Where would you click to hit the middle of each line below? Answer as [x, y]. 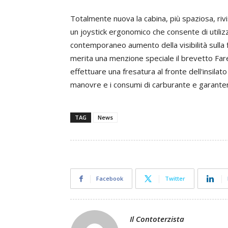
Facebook [110, 178]
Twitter [175, 178]
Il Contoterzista [157, 219]
